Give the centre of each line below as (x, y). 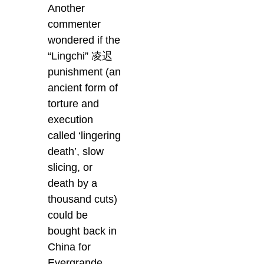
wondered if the (84, 40)
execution (71, 119)
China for (70, 247)
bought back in (82, 231)
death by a (73, 183)
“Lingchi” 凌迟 (80, 56)
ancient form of (83, 88)
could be (68, 215)
